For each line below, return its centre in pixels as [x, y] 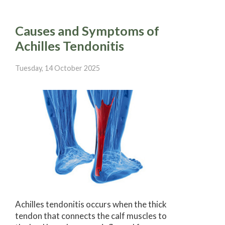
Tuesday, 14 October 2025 [58, 68]
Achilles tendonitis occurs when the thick [91, 204]
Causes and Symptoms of [87, 31]
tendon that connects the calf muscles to [91, 216]
